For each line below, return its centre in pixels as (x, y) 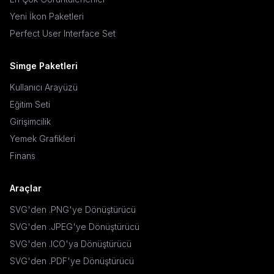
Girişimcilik (30, 121)
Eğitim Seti (30, 104)
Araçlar (26, 188)
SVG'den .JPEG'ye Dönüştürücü (75, 227)
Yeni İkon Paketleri (47, 16)
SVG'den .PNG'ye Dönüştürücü (73, 209)
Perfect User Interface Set (63, 33)
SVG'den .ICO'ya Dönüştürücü (71, 244)
